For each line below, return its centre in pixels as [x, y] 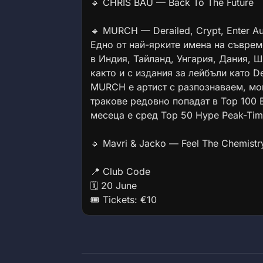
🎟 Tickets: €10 [124, 200]
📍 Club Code [120, 171]
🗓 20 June [114, 186]
